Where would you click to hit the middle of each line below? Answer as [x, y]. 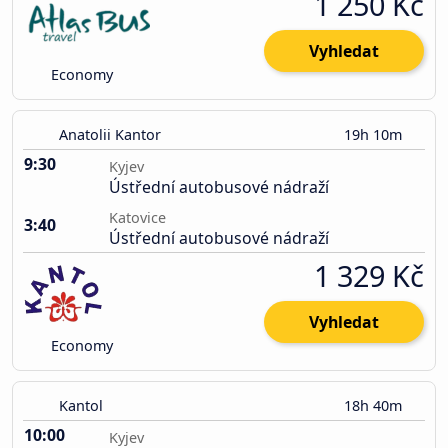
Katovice [137, 218]
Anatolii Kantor [110, 135]
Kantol [81, 406]
